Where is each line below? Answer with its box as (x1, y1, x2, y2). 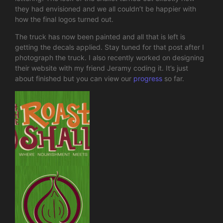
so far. (162, 74, 184, 83)
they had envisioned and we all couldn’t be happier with (15, 4, 196, 13)
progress (133, 74, 162, 83)
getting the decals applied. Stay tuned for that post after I (15, 43, 204, 52)
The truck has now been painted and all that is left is (15, 32, 185, 41)
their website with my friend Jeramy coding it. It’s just (15, 64, 188, 73)
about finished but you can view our (15, 74, 133, 83)
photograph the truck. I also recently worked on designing (15, 53, 204, 62)
